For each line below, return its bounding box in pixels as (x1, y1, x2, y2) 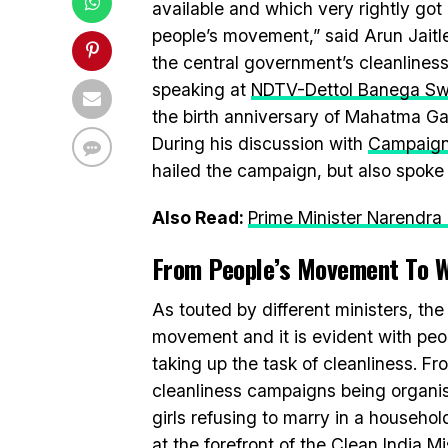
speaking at (152, 79, 251, 100)
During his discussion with (152, 133, 368, 154)
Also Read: (152, 207, 248, 228)
